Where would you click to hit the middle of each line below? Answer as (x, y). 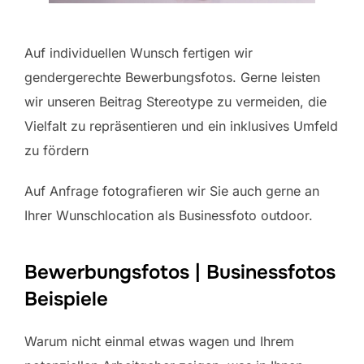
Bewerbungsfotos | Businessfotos (180, 273)
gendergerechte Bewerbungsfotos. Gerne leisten (172, 78)
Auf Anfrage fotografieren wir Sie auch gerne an (172, 191)
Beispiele (66, 299)
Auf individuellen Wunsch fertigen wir (139, 53)
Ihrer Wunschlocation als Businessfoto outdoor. (169, 216)
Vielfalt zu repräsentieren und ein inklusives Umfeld (181, 126)
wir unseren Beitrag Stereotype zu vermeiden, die (175, 102)
